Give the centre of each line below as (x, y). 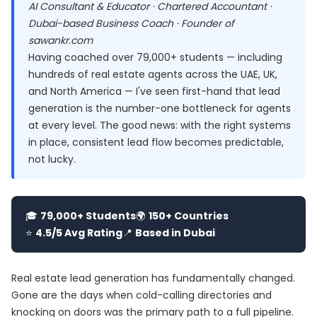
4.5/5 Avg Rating (79, 233)
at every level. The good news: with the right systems (160, 125)
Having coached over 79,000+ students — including (155, 57)
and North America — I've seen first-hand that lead (154, 91)
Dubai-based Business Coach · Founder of (131, 23)
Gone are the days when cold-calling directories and (142, 295)
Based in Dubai (175, 233)
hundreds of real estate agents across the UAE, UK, (153, 74)
